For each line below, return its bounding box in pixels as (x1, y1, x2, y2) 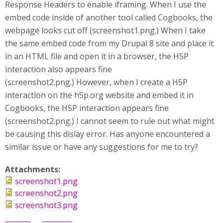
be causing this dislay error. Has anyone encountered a (5, 128, 210, 139)
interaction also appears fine (5, 64, 112, 75)
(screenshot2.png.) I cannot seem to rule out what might (5, 115, 215, 126)
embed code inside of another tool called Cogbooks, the (5, 12, 213, 23)
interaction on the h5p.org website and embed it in (5, 90, 194, 101)
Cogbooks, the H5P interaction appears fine (5, 103, 169, 113)
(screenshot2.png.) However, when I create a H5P (5, 77, 188, 88)
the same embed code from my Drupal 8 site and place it (5, 38, 214, 49)
